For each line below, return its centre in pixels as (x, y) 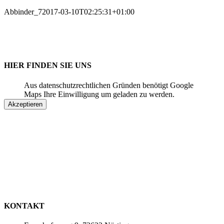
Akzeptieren (25, 104)
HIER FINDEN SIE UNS (48, 65)
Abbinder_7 (23, 12)
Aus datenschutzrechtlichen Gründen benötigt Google (109, 85)
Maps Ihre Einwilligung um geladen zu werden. (99, 94)
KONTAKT (24, 205)
